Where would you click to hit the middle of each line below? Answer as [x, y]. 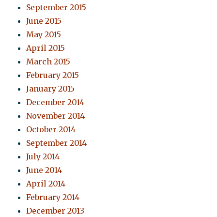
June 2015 [44, 21]
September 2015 [56, 8]
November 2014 [56, 116]
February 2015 [53, 75]
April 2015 [46, 48]
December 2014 [55, 102]
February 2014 [53, 197]
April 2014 [46, 184]
